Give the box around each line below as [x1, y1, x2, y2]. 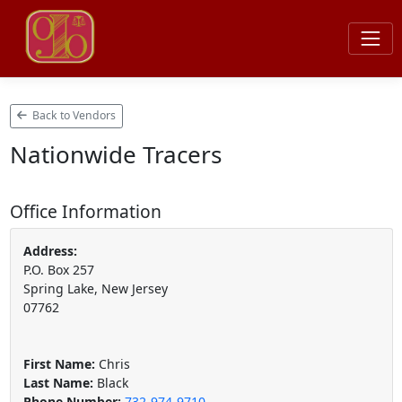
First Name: [22, 354, 95, 372]
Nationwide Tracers [9, 137, 222, 170]
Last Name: [22, 373, 93, 391]
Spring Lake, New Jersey [22, 279, 168, 297]
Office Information [9, 198, 162, 223]
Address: [22, 241, 77, 259]
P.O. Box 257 [22, 260, 94, 278]
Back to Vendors [30, 108, 116, 124]
